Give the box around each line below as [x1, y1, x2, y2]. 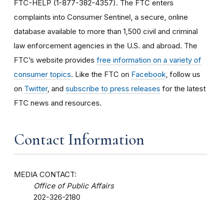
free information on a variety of [97, 55, 201, 65]
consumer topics [14, 69, 71, 79]
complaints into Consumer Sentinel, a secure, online [14, 12, 188, 22]
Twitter [24, 83, 47, 93]
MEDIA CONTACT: [14, 170, 76, 179]
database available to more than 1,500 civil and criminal [14, 26, 198, 36]
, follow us [166, 69, 200, 79]
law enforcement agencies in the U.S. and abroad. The [14, 40, 197, 50]
